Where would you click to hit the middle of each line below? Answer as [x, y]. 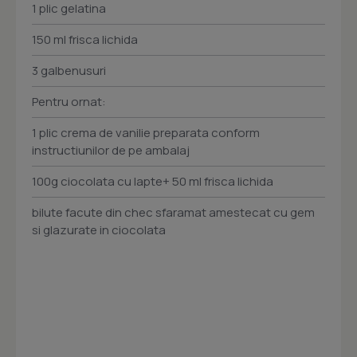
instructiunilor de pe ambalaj [111, 151]
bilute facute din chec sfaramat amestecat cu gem [173, 213]
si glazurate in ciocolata [99, 230]
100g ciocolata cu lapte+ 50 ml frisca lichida [153, 182]
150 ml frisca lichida [85, 40]
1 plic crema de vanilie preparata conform [146, 133]
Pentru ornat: [69, 102]
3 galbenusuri [69, 71]
